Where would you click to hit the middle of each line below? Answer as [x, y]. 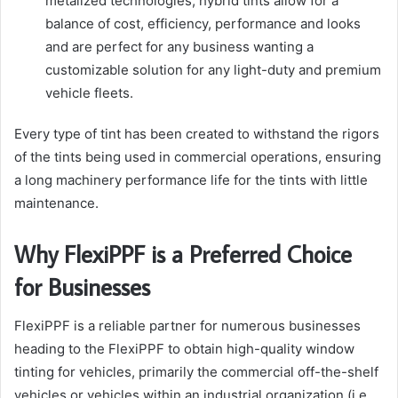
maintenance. [56, 203]
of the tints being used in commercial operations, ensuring [198, 156]
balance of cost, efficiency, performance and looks [203, 23]
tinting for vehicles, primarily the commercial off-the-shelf [196, 372]
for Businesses [82, 286]
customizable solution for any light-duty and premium [213, 69]
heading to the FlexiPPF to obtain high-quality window [184, 349]
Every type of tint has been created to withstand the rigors [197, 133]
